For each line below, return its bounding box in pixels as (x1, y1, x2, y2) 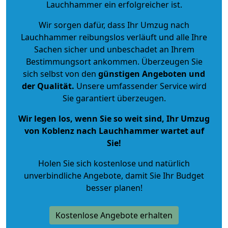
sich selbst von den (23, 68, 96, 79)
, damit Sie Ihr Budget (121, 169, 204, 181)
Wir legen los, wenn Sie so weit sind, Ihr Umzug (18, 112, 210, 124)
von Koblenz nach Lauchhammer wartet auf (24, 125, 204, 136)
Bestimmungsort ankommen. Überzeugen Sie (25, 55, 203, 67)
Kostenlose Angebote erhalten (55, 209, 173, 221)
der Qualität (21, 80, 72, 92)
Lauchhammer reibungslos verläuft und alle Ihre (21, 31, 207, 43)
